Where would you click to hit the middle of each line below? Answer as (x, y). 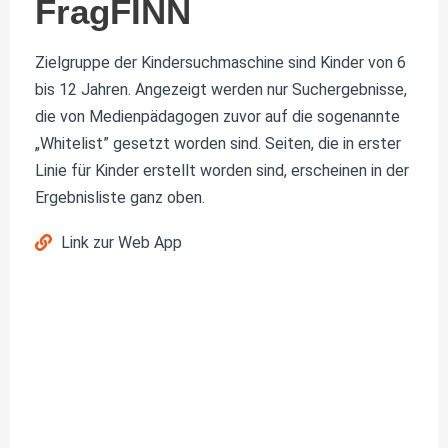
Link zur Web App (122, 242)
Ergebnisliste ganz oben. (120, 197)
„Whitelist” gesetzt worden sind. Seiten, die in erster (218, 143)
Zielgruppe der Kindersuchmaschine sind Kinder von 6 (220, 62)
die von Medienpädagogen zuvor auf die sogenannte (217, 116)
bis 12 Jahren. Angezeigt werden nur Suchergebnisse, (221, 89)
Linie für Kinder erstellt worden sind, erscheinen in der (222, 170)
